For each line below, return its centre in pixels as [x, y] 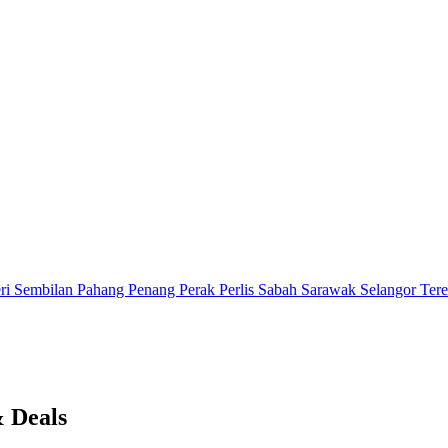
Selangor [390, 289]
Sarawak [330, 289]
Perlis [238, 289]
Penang [153, 289]
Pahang [102, 289]
